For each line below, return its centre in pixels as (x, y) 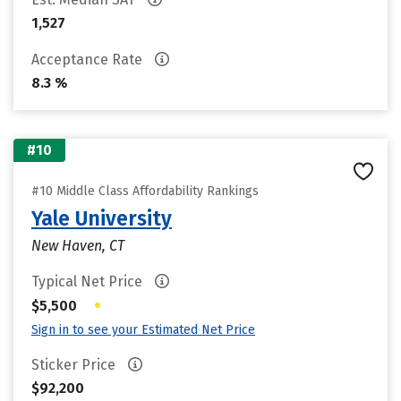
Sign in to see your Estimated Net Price (143, 330)
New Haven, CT (78, 246)
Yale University (102, 218)
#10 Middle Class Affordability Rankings (145, 191)
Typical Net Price (89, 282)
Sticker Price (75, 365)
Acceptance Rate (89, 60)
